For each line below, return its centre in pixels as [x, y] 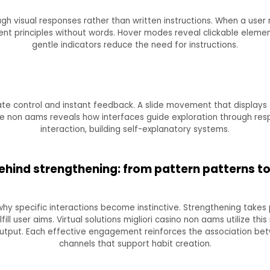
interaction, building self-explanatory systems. [135, 130]
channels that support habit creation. [135, 243]
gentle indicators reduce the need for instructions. [135, 45]
